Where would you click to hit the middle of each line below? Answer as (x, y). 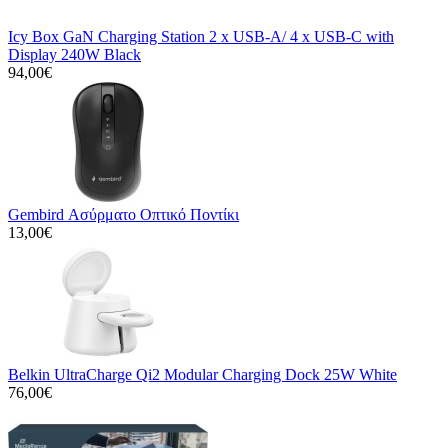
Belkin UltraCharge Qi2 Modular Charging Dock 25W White (202, 374)
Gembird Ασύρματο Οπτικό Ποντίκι (123, 214)
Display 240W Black (74, 54)
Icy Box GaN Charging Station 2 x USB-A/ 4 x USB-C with (201, 36)
